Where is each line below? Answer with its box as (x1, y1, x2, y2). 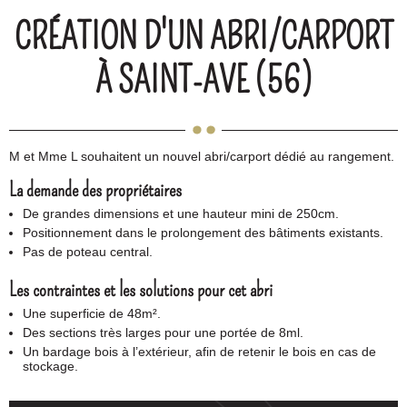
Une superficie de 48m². (23, 306, 161, 322)
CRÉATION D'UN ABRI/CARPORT (14, 15, 393, 60)
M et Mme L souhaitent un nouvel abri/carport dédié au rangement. (9, 149, 394, 164)
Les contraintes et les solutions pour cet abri (9, 278, 273, 303)
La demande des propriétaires (9, 178, 182, 203)
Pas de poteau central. (23, 244, 153, 260)
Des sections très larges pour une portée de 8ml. (23, 325, 303, 341)
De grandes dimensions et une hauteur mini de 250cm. (23, 206, 339, 222)
